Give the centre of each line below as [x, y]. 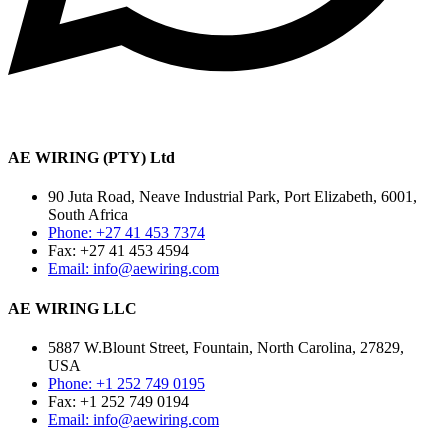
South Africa [88, 215]
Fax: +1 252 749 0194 [118, 401]
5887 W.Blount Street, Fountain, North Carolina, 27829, [226, 347]
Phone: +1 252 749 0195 [126, 383]
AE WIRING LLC [72, 308]
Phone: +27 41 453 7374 [126, 233]
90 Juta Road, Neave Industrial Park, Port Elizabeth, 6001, [232, 197]
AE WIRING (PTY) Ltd [91, 157]
